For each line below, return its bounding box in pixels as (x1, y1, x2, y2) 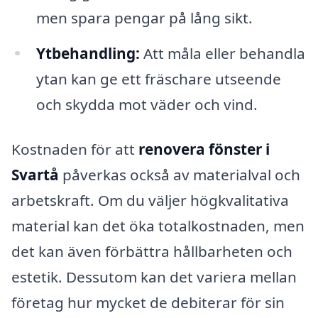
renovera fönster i (138, 139, 270, 160)
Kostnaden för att (11, 139, 138, 160)
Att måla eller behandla (139, 43, 305, 63)
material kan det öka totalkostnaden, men (11, 216, 305, 236)
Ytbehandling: (35, 43, 140, 63)
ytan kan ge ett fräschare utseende (35, 68, 281, 89)
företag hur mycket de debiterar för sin (11, 292, 285, 313)
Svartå (11, 165, 59, 185)
